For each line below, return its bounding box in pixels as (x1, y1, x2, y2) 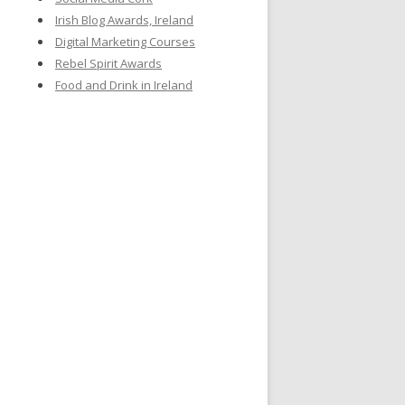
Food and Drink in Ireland (55, 77, 193, 93)
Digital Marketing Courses (55, 33, 195, 50)
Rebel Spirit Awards (55, 55, 162, 71)
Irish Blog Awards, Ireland (55, 12, 193, 28)
